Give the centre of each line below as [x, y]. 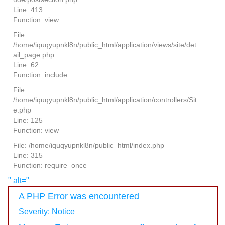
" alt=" [18, 181]
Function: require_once [50, 165]
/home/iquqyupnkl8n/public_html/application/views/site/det [104, 45]
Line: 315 [28, 155]
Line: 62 [26, 65]
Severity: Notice [46, 212]
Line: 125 [28, 120]
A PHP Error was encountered [79, 197]
